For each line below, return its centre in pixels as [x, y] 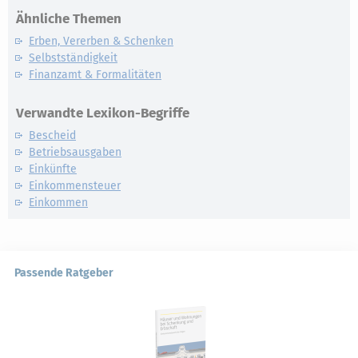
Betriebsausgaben [75, 152]
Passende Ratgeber [64, 273]
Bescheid [52, 135]
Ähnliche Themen [69, 19]
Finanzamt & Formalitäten [95, 75]
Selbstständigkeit [73, 58]
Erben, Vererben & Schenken [101, 41]
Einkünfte [53, 169]
